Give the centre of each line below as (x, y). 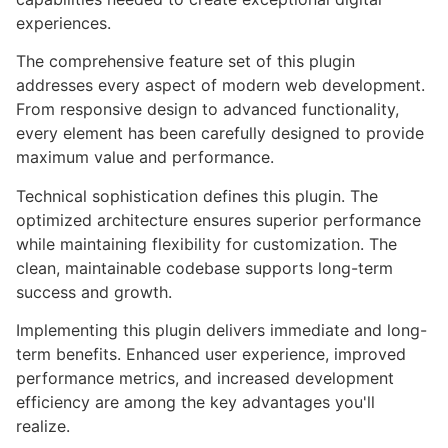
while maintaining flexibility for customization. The (206, 243)
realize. (43, 426)
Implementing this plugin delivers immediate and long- (221, 330)
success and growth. (94, 291)
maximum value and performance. (145, 157)
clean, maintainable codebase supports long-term (204, 267)
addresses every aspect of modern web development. (220, 85)
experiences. (63, 23)
